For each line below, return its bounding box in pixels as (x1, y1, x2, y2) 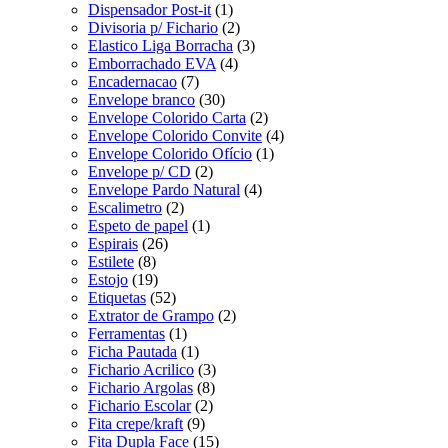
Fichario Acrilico (88, 360, 194, 378)
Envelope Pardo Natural (88, 180, 240, 198)
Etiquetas (88, 288, 146, 306)
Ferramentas (88, 324, 165, 342)
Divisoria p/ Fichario (88, 18, 218, 36)
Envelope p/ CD (88, 162, 191, 180)
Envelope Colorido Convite (88, 126, 262, 144)
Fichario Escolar (88, 396, 191, 414)
